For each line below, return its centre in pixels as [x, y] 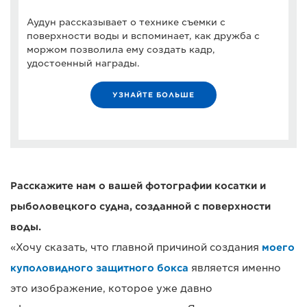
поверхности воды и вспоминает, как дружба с [143, 36]
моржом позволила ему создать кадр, [121, 49]
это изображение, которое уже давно [111, 288]
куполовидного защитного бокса [99, 268]
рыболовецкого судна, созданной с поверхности [140, 206]
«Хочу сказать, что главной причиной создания [136, 247]
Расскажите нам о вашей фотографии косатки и [138, 185]
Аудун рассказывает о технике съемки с [126, 22]
